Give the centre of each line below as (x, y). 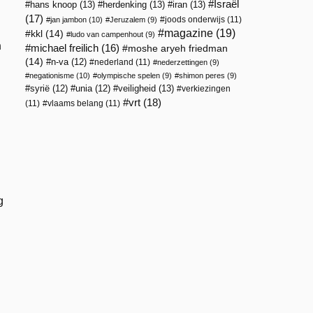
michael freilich (65, 48)
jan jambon (68, 20)
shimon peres (202, 75)
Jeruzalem (128, 20)
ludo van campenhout (107, 34)
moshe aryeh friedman (178, 49)
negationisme (52, 75)
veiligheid (137, 88)
